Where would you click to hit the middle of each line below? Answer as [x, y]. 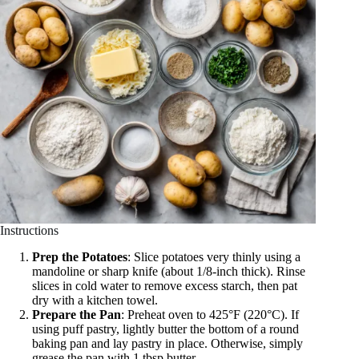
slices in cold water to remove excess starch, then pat [165, 286]
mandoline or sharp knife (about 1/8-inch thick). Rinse [169, 272]
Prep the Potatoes [80, 257]
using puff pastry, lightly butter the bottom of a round [165, 329]
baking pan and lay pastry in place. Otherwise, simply [167, 344]
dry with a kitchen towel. [95, 301]
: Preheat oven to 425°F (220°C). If [210, 315]
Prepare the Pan [77, 315]
